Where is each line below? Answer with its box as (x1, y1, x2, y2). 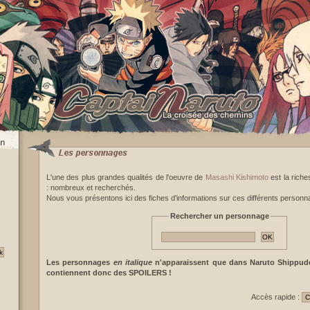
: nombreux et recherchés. (46, 183, 136, 192)
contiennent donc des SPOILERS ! (46, 268, 172, 277)
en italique (113, 258, 152, 266)
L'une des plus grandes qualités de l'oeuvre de (46, 173, 206, 181)
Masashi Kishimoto (205, 173, 269, 181)
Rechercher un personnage (170, 212, 269, 220)
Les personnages (46, 258, 113, 266)
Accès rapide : (251, 293, 302, 301)
